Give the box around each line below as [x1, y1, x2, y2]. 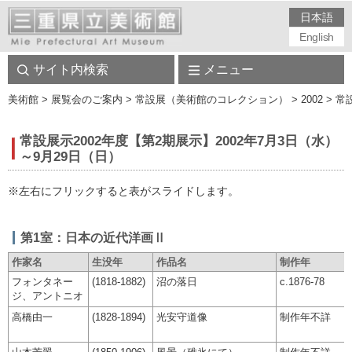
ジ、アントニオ [12, 290, 83, 302]
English [299, 31, 335, 43]
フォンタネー [12, 276, 73, 288]
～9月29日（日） [20, 148, 121, 164]
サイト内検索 [33, 63, 108, 76]
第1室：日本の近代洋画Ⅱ [20, 231, 166, 245]
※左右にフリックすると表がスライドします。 [8, 185, 239, 197]
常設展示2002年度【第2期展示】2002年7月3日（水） [20, 133, 338, 148]
